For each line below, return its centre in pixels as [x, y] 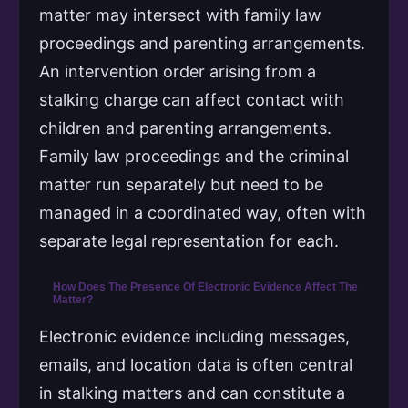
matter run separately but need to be [181, 184]
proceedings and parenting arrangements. [202, 43]
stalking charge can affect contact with [192, 99]
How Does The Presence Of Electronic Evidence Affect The [205, 286]
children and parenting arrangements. [185, 127]
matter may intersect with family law [180, 15]
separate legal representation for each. [189, 240]
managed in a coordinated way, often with [203, 212]
